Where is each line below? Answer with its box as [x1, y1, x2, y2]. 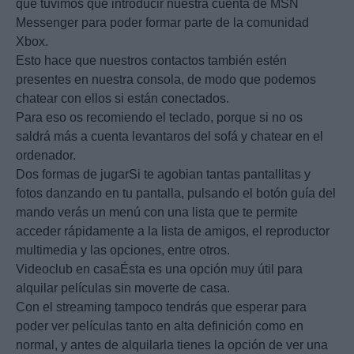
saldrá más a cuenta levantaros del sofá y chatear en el [16, 130, 323, 144]
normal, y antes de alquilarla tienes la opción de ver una [16, 338, 328, 352]
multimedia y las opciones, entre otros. [16, 243, 230, 258]
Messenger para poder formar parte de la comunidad [16, 16, 309, 30]
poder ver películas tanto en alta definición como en [16, 319, 303, 333]
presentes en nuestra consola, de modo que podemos [16, 73, 316, 87]
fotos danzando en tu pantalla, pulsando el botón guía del [16, 186, 336, 201]
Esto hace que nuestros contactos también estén [16, 54, 287, 68]
